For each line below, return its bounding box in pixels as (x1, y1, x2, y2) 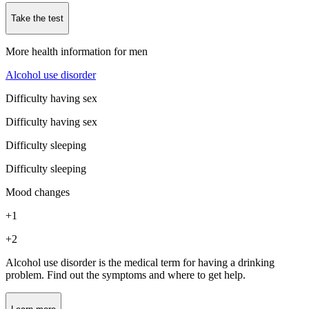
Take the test (11, 12, 63, 23)
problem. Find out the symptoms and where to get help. (6, 269, 246, 281)
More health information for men (6, 46, 148, 58)
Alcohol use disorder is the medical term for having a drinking (6, 257, 275, 269)
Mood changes (6, 186, 70, 199)
